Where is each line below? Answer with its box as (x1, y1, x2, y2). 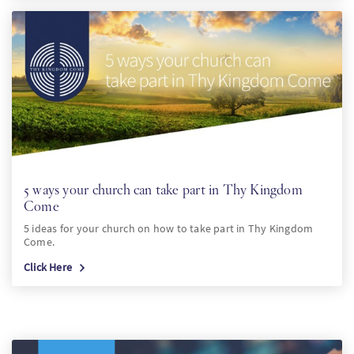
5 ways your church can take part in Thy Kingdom (24, 181, 303, 198)
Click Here (24, 260, 73, 274)
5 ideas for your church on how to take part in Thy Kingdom (24, 221, 314, 235)
